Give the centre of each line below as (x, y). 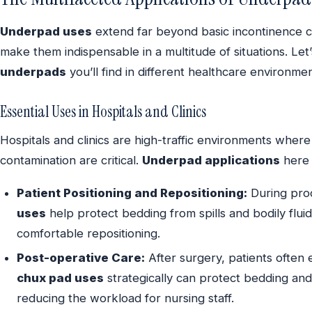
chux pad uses (60, 278)
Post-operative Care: (81, 258)
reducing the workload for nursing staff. (125, 298)
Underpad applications (211, 161)
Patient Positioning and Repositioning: (132, 193)
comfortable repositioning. (88, 233)
